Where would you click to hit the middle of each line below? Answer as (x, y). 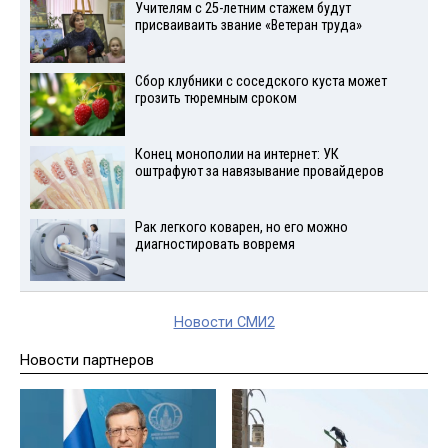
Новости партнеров (87, 360)
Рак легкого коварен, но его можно (241, 227)
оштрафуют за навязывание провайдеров (259, 171)
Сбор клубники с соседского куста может (260, 82)
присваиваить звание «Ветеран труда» (248, 26)
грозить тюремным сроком (215, 99)
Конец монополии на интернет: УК (236, 154)
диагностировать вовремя (214, 244)
